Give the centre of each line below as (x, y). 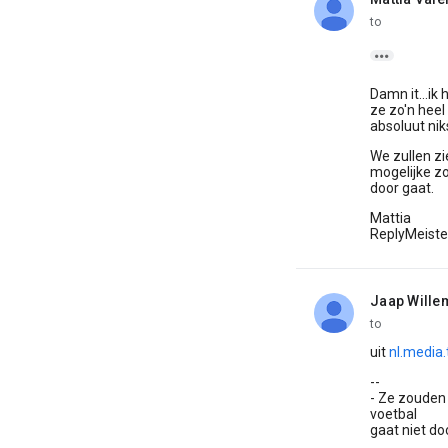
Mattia (390, 218)
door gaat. (402, 188)
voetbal (393, 414)
